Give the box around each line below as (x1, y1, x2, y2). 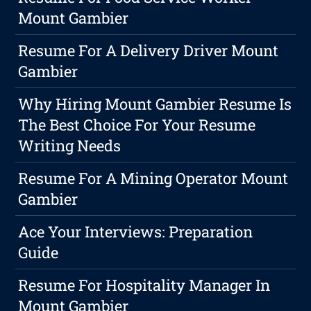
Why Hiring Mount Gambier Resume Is (18, 94, 292, 115)
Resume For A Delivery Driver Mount (18, 40, 279, 61)
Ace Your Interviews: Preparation (18, 221, 253, 242)
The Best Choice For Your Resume (18, 115, 256, 135)
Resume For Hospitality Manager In (18, 275, 271, 296)
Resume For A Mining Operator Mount (18, 168, 289, 189)
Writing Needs (18, 135, 121, 156)
